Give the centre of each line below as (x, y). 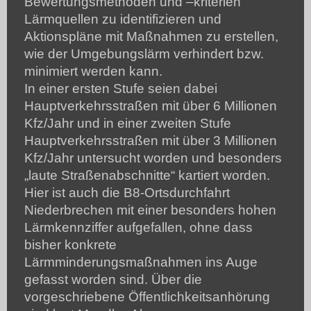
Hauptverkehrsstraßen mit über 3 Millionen (151, 140)
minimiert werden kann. (93, 71)
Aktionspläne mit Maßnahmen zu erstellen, (151, 36)
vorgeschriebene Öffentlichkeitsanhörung (147, 296)
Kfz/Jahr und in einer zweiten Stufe (128, 123)
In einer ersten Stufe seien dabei (121, 88)
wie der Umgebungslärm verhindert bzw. (144, 53)
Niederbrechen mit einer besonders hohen (150, 210)
